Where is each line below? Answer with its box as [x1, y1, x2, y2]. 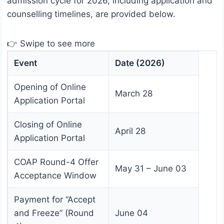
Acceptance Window [14, 170, 96, 181]
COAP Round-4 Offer [14, 157, 98, 167]
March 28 [115, 88, 152, 99]
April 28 [115, 126, 145, 136]
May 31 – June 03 [115, 163, 186, 174]
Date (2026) [115, 58, 165, 68]
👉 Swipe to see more [7, 38, 95, 49]
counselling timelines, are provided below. [7, 9, 175, 19]
